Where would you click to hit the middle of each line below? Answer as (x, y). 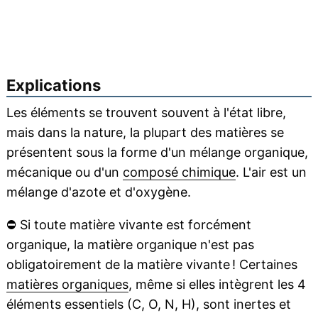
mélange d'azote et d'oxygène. (98, 192)
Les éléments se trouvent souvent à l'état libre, (146, 113)
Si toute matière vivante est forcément (133, 225)
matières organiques (67, 285)
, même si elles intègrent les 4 (217, 285)
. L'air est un (271, 172)
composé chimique (179, 172)
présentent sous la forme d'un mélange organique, (157, 153)
